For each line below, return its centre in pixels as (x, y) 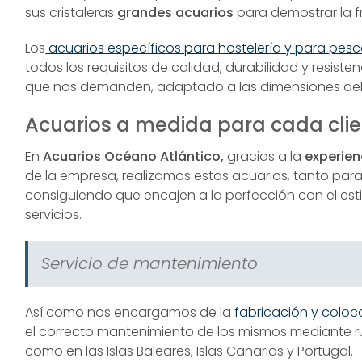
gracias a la (265, 157)
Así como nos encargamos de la (130, 313)
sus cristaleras (72, 13)
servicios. (54, 215)
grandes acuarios (176, 13)
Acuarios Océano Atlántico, (134, 157)
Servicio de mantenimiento (150, 264)
